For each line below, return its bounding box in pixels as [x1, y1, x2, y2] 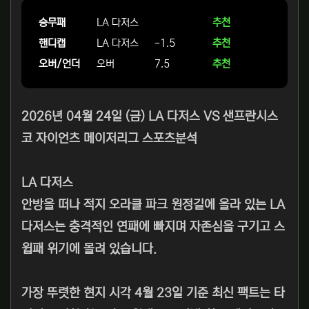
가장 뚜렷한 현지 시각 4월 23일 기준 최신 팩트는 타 [21, 286, 285, 301]
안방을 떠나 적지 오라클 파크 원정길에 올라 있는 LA [21, 198, 285, 212]
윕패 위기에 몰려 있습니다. [21, 242, 157, 257]
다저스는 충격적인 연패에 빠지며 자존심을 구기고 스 [21, 220, 285, 235]
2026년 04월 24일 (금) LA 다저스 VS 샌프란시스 [21, 110, 278, 124]
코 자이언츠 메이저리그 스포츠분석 [21, 132, 197, 146]
